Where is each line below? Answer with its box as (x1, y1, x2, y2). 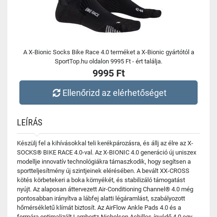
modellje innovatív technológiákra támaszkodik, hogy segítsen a (17, 158, 191, 165)
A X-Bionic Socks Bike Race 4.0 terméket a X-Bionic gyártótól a (23, 48, 194, 56)
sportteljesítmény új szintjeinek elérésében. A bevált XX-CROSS (17, 167, 189, 174)
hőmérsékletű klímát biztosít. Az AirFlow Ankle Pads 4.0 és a (17, 204, 181, 211)
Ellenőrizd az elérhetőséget (62, 87, 167, 98)
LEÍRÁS (17, 117, 42, 127)
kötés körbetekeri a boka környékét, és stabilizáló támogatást (17, 176, 185, 184)
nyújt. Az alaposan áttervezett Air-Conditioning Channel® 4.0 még (17, 186, 193, 193)
